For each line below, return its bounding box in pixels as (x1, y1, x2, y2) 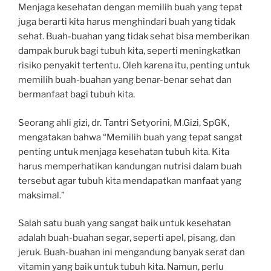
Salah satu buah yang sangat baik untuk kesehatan (18, 218, 231, 229)
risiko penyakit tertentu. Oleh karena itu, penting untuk (18, 60, 250, 71)
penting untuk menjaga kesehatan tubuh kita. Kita (18, 146, 229, 157)
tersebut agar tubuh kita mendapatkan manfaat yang (18, 175, 241, 186)
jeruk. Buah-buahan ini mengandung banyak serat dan (18, 247, 245, 258)
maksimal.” (18, 189, 65, 201)
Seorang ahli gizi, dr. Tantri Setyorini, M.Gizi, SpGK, (18, 117, 229, 128)
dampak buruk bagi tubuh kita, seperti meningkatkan (18, 45, 241, 56)
